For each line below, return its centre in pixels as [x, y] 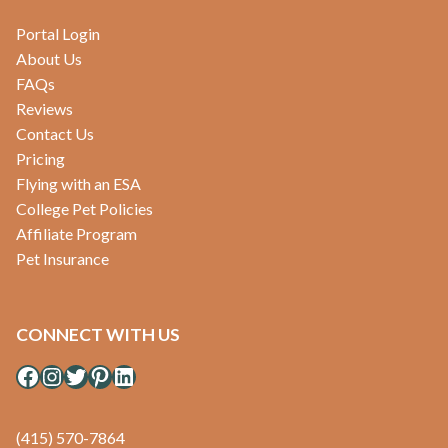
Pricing [40, 159]
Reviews [44, 109]
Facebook [66, 375]
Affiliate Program [76, 234]
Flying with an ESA [78, 184]
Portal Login [58, 34]
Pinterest [137, 375]
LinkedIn [158, 375]
